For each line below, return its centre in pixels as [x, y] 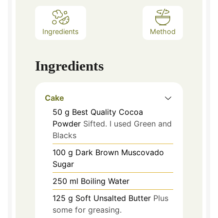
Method [163, 31]
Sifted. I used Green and [127, 123]
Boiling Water [105, 181]
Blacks [64, 135]
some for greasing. [87, 209]
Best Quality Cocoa [108, 112]
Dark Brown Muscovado [120, 152]
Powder [67, 123]
